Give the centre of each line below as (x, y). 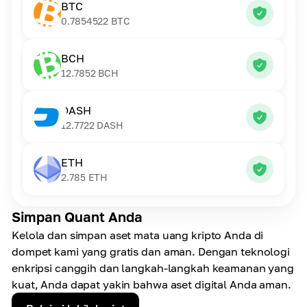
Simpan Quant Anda (77, 217)
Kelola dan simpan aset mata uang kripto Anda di (138, 235)
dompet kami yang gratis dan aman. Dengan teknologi (151, 251)
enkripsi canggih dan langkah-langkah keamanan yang (153, 268)
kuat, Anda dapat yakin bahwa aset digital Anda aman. (151, 284)
